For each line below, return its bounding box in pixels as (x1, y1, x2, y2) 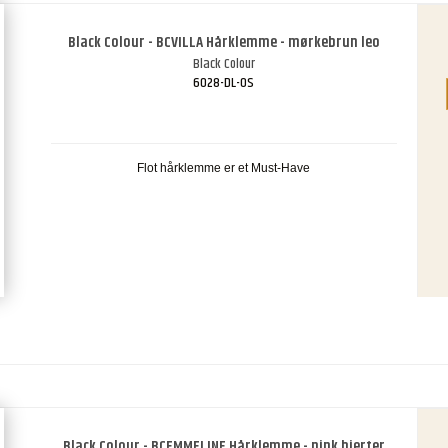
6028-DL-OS (193, 72, 255, 95)
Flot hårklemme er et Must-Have (137, 161, 311, 176)
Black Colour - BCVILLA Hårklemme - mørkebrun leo (67, 31, 380, 55)
